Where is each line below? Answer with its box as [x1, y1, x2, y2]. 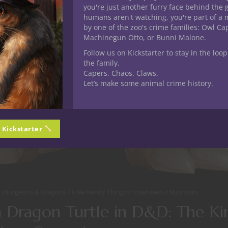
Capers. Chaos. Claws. [83, 68, 158, 78]
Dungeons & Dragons [2, 187, 68, 196]
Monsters [169, 187, 198, 196]
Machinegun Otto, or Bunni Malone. [83, 33, 206, 42]
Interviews [132, 187, 165, 196]
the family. [83, 58, 120, 68]
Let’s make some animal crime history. [83, 78, 213, 88]
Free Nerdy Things [72, 187, 128, 196]
